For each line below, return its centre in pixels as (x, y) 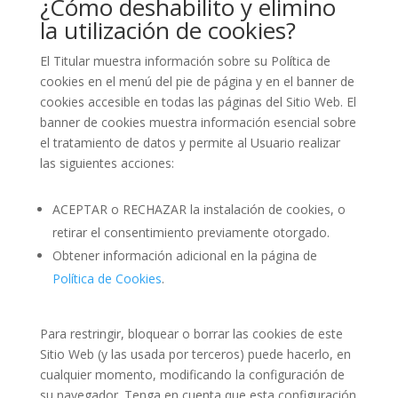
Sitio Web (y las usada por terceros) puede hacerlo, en (195, 354)
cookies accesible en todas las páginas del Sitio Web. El (198, 102)
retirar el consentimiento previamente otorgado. (191, 232)
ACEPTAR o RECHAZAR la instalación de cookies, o (199, 209)
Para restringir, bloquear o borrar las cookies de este (191, 334)
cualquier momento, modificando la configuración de (192, 374)
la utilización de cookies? (167, 30)
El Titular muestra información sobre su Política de (185, 61)
